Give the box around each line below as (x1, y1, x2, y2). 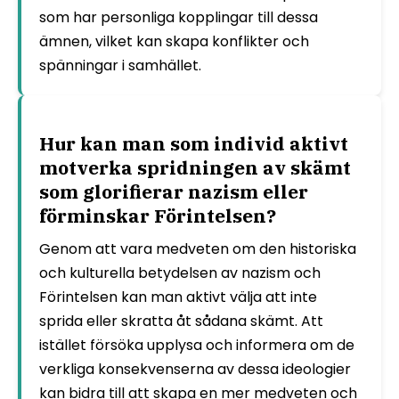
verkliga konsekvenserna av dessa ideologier (39, 359, 351, 380)
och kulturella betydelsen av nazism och (39, 263, 321, 284)
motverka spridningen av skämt (39, 155, 351, 181)
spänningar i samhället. (39, 55, 201, 77)
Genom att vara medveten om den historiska (39, 239, 356, 260)
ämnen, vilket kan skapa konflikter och (39, 31, 309, 53)
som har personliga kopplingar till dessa (39, 7, 318, 28)
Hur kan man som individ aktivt (39, 131, 348, 157)
